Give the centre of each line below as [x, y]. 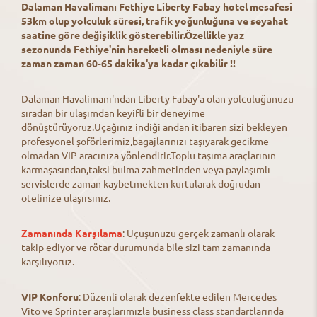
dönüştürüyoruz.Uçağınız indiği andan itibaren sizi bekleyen [154, 126]
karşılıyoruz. [48, 261]
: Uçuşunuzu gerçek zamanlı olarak [198, 232]
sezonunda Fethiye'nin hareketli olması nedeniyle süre [147, 48]
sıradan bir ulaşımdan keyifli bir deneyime [113, 112]
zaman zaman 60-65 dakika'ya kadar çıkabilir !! [128, 63]
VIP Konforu [50, 296]
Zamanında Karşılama [72, 232]
